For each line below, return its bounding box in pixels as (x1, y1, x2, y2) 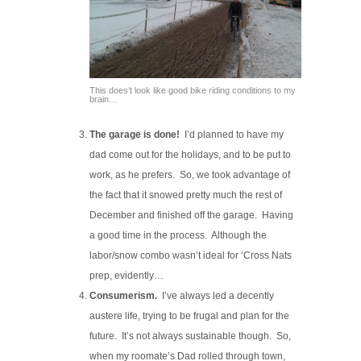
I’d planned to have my (180, 128, 284, 140)
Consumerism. (89, 289, 158, 301)
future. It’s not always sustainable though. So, (89, 330, 292, 342)
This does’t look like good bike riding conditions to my (89, 85, 297, 95)
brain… (89, 93, 118, 104)
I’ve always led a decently (157, 289, 275, 301)
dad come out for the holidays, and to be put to (89, 148, 292, 160)
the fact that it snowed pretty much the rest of (89, 189, 283, 201)
